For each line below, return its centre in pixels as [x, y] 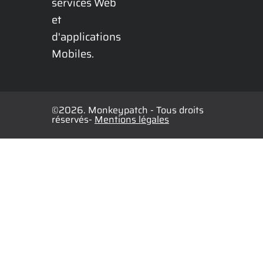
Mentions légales [132, 120]
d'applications [86, 36]
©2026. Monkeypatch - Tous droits [128, 110]
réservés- [73, 120]
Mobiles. [73, 53]
